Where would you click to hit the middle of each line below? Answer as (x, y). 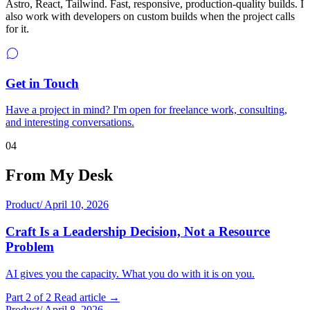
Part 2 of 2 (28, 297)
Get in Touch (42, 83)
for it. (17, 28)
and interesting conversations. (70, 122)
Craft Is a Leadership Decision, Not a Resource (138, 231)
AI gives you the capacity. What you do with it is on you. (130, 273)
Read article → (87, 297)
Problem (30, 246)
